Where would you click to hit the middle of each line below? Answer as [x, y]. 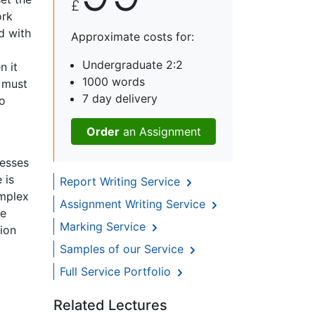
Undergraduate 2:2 [133, 65]
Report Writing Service [122, 182]
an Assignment [160, 132]
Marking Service [104, 227]
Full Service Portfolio [117, 272]
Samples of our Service [123, 249]
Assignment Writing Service [134, 204]
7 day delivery [120, 99]
